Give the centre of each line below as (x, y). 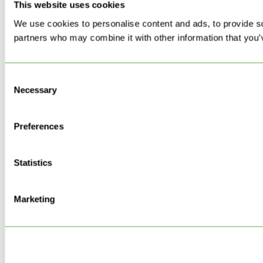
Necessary (35, 90)
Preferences (39, 126)
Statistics (33, 162)
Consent (21, 78)
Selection (22, 92)
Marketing (34, 199)
